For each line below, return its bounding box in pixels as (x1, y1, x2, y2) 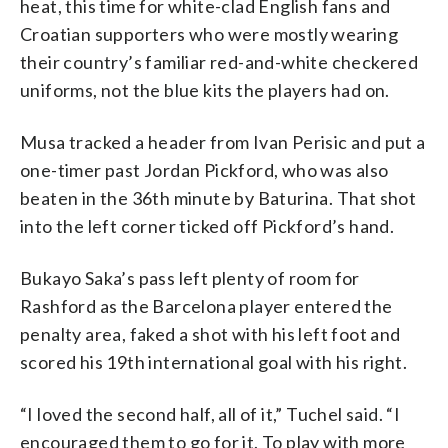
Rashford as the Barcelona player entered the (20, 294, 393, 317)
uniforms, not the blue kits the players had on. (20, 78, 390, 101)
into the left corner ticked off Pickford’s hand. (20, 214, 395, 237)
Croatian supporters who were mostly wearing (20, 22, 399, 45)
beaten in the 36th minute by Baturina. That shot (20, 186, 417, 209)
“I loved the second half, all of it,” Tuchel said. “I (20, 402, 401, 425)
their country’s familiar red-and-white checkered (20, 50, 419, 73)
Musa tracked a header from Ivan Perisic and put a (20, 130, 426, 153)
